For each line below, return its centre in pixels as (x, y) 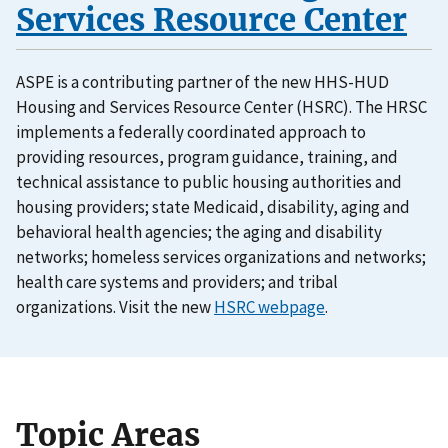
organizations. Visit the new (115, 307)
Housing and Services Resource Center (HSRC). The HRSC (221, 107)
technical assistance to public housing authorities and (209, 182)
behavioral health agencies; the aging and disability (199, 232)
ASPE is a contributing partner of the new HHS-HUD (202, 82)
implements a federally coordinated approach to (191, 132)
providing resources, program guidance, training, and (207, 157)
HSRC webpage (269, 307)
